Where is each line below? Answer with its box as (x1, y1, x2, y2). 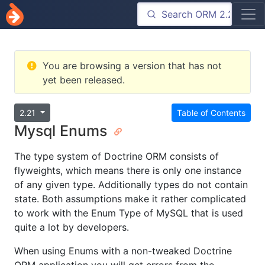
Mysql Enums (14, 122, 111, 140)
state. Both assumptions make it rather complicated (14, 193, 246, 205)
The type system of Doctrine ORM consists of (14, 150, 219, 163)
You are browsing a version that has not (43, 60, 222, 72)
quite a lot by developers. (14, 221, 129, 234)
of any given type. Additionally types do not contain (14, 179, 248, 191)
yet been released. (43, 74, 125, 86)
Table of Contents (177, 108, 245, 118)
